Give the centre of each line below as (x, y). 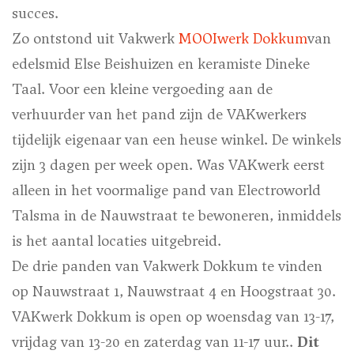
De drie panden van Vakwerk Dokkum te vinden (167, 266)
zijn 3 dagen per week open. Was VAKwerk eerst (168, 165)
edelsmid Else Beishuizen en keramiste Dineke (161, 64)
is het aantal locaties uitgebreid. (117, 241)
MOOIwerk (216, 39)
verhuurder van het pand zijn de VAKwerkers (159, 115)
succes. (35, 13)
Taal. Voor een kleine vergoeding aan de (142, 89)
